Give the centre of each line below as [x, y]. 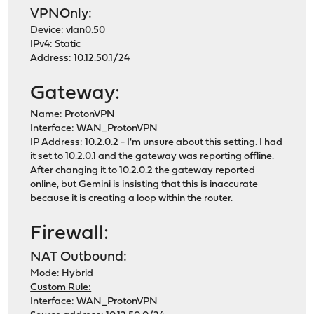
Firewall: [70, 234]
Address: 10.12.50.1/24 [80, 59]
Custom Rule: [61, 288]
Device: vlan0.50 [68, 31]
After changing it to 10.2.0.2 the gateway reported [143, 171]
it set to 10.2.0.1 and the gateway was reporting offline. [152, 157]
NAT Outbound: [79, 258]
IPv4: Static [56, 45]
